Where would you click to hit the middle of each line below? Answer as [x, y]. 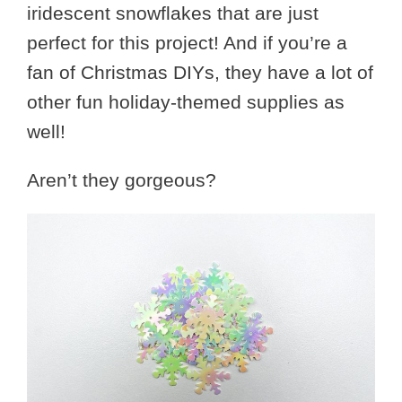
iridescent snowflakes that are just [173, 13]
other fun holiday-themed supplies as [186, 102]
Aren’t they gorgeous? [122, 180]
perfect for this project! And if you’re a [187, 43]
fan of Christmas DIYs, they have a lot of [200, 72]
